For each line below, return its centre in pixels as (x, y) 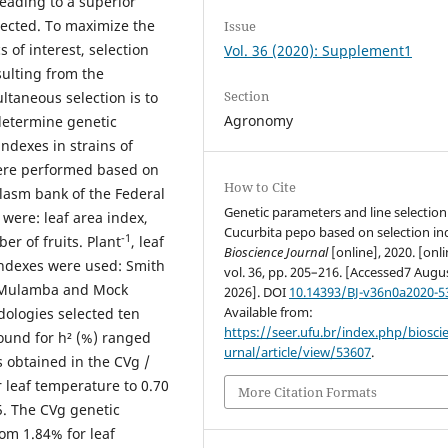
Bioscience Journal (276, 251)
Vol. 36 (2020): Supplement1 (318, 50)
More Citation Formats (308, 392)
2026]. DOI (257, 291)
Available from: (269, 311)
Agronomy (259, 120)
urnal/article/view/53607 (298, 351)
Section (247, 95)
